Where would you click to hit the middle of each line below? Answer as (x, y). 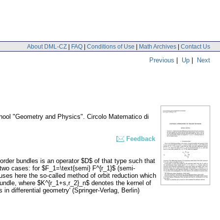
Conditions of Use (111, 46)
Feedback (141, 139)
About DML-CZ (47, 46)
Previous (162, 60)
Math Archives (158, 46)
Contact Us (195, 46)
